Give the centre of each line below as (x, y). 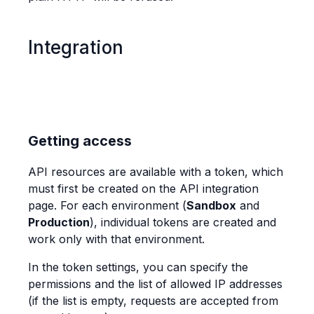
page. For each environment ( (107, 206)
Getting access (80, 141)
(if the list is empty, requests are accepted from (153, 301)
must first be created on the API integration (143, 189)
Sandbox (211, 206)
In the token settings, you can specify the (138, 267)
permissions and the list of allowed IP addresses (155, 284)
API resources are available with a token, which (156, 172)
